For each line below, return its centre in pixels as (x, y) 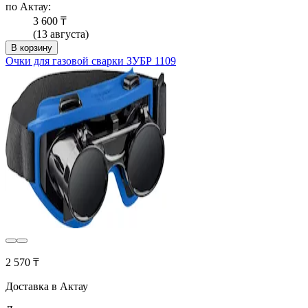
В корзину (32, 48)
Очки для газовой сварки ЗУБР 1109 (91, 61)
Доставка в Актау (47, 287)
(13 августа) (61, 34)
